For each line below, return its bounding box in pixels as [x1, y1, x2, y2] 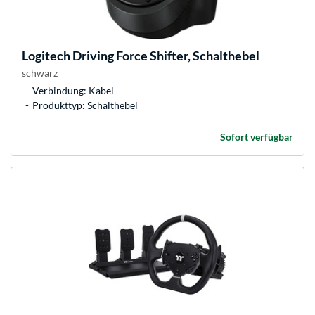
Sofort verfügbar [220, 131, 293, 143]
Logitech [22, 48, 70, 64]
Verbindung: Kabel [32, 84, 114, 97]
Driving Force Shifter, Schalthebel [70, 48, 259, 64]
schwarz [22, 67, 58, 79]
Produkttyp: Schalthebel [32, 99, 138, 112]
